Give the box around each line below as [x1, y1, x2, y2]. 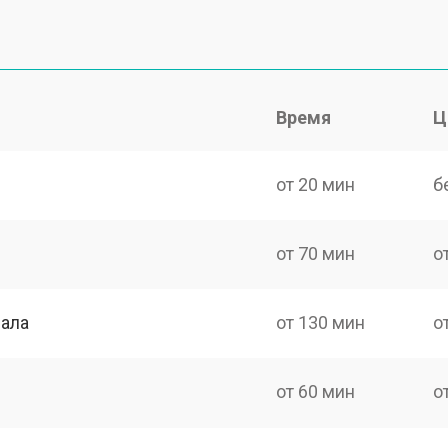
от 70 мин [276, 242, 356, 264]
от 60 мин [276, 381, 356, 403]
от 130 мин [276, 312, 366, 333]
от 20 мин [276, 173, 356, 195]
